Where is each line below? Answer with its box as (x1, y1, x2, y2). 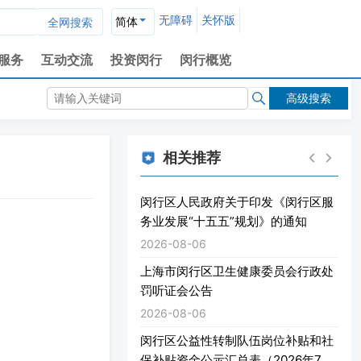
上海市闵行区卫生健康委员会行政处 (140, 263, 334, 279)
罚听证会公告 (140, 283, 213, 298)
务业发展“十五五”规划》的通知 (140, 214, 307, 229)
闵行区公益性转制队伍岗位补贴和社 (140, 333, 334, 348)
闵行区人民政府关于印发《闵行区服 (140, 194, 334, 210)
